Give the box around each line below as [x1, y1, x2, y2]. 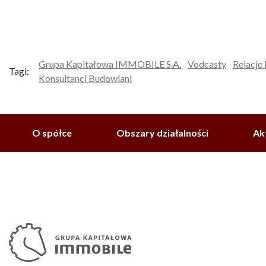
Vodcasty [188, 58, 226, 70]
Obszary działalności [116, 127, 209, 139]
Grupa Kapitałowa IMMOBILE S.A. [39, 58, 181, 70]
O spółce [31, 127, 72, 139]
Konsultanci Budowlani [39, 72, 132, 84]
